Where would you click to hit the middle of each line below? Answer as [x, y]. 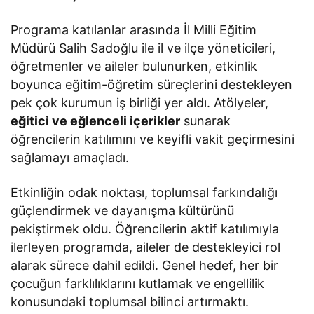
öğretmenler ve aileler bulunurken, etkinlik [134, 66]
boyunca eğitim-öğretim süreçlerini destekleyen [152, 84]
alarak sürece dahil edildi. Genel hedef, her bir [145, 265]
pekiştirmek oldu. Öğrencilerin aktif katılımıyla [145, 228]
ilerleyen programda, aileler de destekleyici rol [146, 247]
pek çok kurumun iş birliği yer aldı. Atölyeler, [140, 102]
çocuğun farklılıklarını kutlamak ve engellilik [138, 283]
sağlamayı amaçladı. [70, 157]
